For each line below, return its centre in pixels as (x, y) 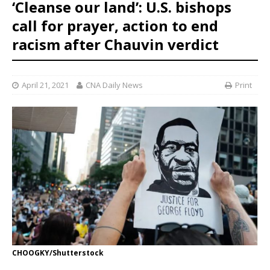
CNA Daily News (114, 85)
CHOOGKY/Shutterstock (58, 253)
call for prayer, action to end (115, 26)
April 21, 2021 (45, 85)
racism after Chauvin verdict (115, 45)
